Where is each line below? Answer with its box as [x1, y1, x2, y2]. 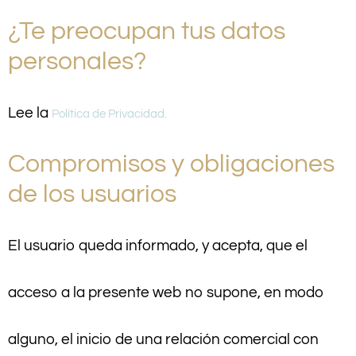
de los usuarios [8, 180, 176, 207]
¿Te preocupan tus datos [8, 18, 285, 45]
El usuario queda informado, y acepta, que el [8, 237, 308, 253]
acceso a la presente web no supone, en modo [8, 284, 324, 300]
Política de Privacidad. [52, 108, 167, 121]
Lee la [8, 105, 52, 122]
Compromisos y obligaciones [8, 150, 335, 177]
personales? [8, 48, 146, 75]
